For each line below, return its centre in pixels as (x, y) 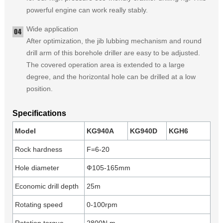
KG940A (100, 131)
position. (39, 89)
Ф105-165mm (108, 168)
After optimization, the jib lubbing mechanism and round (114, 41)
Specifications (39, 113)
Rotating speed (39, 205)
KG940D (143, 131)
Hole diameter (37, 168)
